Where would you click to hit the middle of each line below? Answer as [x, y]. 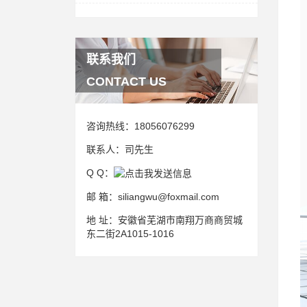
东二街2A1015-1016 [130, 234]
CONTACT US [126, 82]
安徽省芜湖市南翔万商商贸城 [180, 220]
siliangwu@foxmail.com [169, 197]
